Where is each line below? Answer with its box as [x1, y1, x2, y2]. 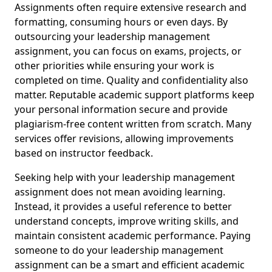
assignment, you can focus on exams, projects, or [15, 44, 242, 58]
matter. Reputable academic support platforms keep [15, 88, 254, 101]
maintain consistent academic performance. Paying [15, 229, 251, 242]
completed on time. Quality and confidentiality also [15, 73, 248, 87]
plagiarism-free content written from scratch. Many [15, 117, 251, 131]
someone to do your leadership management [15, 243, 223, 257]
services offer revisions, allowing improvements [15, 132, 234, 145]
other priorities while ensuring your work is [15, 59, 214, 72]
